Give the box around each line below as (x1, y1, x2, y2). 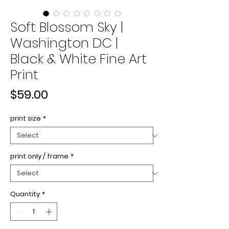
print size (10, 113, 41, 124)
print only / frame (10, 151, 68, 162)
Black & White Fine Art (10, 50, 147, 68)
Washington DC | (10, 34, 118, 53)
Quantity (10, 189, 40, 199)
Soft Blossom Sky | (10, 18, 123, 37)
